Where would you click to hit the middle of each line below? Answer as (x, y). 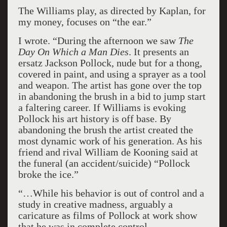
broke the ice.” (48, 174)
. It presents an (159, 52)
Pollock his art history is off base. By (94, 119)
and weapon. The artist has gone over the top (110, 85)
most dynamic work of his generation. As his (110, 141)
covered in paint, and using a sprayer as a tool (112, 74)
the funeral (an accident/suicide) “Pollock (104, 163)
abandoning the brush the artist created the (105, 130)
